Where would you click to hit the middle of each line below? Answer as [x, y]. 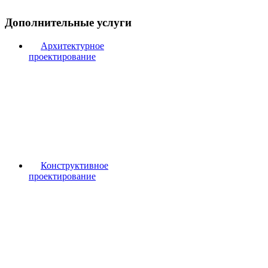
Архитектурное [72, 46]
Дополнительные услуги [68, 23]
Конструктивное [74, 166]
